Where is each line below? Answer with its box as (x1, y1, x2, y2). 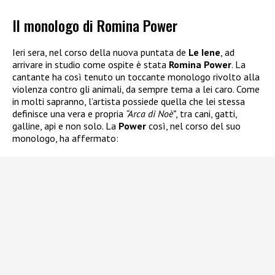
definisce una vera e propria (12, 107, 126, 120)
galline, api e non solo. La (12, 119, 118, 132)
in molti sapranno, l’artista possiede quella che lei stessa (12, 95, 245, 107)
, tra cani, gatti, (176, 107, 237, 120)
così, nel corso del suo (146, 119, 241, 132)
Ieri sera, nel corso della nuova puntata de (12, 45, 188, 58)
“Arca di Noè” (126, 107, 176, 120)
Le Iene (188, 45, 220, 58)
